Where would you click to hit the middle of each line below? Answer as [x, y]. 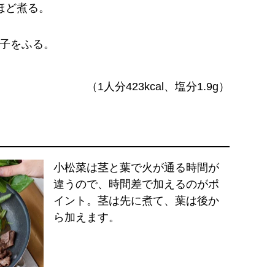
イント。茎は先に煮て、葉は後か [137, 200]
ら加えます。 [87, 217]
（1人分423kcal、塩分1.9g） [158, 86]
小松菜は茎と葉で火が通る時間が [137, 167]
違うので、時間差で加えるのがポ [137, 184]
